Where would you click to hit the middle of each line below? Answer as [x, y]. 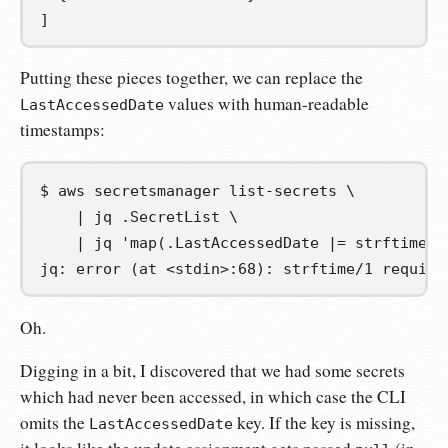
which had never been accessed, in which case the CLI [213, 396]
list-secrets [283, 190]
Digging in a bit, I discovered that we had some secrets [212, 370]
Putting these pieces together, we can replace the [191, 78]
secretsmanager [157, 190]
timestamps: [62, 130]
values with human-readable [266, 104]
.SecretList [170, 216]
